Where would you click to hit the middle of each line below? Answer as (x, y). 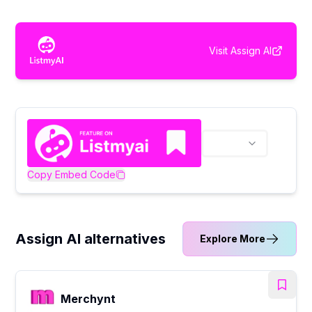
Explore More (232, 238)
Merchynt (88, 298)
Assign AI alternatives (91, 239)
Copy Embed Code (72, 174)
